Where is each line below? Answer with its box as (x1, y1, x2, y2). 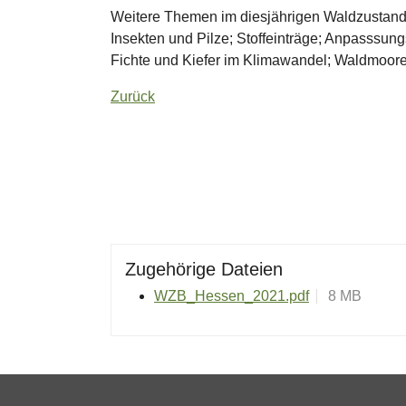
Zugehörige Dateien (125, 259, 283, 280)
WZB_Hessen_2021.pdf (154, 288, 309, 304)
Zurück (111, 89, 155, 105)
